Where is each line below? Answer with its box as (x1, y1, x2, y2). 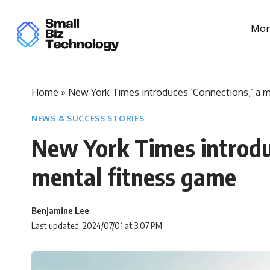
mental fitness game (31, 161, 236, 192)
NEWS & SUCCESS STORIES (31, 113, 145, 123)
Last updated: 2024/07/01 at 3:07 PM (31, 219, 162, 231)
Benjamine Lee (31, 204, 89, 216)
